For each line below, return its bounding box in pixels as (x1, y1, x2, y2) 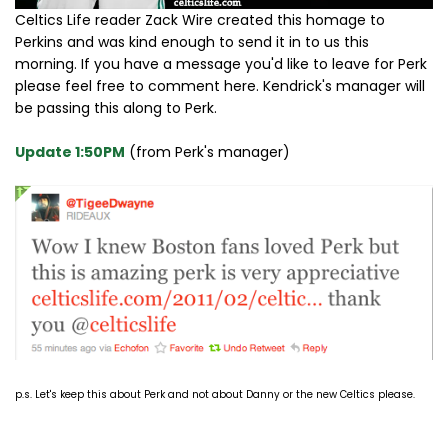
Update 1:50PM (15, 141, 125, 162)
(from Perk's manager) (125, 141, 290, 162)
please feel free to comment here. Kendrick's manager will (15, 75, 425, 96)
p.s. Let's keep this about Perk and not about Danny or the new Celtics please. (15, 387, 415, 403)
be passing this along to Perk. (15, 97, 217, 118)
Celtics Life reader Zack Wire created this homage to (15, 9, 385, 30)
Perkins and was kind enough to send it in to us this (15, 31, 369, 52)
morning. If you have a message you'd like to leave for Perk (15, 53, 427, 74)
